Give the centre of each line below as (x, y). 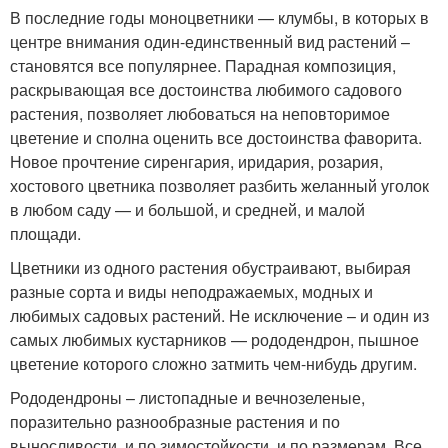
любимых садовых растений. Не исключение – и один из (219, 315)
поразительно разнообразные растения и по (175, 421)
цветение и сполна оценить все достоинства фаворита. (216, 137)
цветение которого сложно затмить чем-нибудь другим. (213, 363)
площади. (45, 233)
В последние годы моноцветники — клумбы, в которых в (219, 17)
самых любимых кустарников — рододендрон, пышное (214, 339)
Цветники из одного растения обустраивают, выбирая (210, 267)
